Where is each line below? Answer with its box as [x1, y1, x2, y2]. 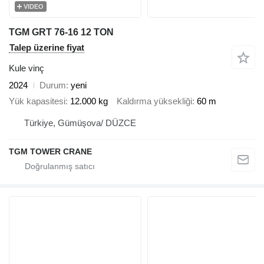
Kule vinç [9, 63, 44, 74]
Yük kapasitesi [9, 95, 65, 106]
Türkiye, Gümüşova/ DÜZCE [24, 118, 136, 128]
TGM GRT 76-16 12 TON [9, 27, 114, 38]
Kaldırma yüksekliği [117, 95, 192, 106]
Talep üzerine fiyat [9, 42, 84, 53]
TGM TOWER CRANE [9, 147, 92, 157]
